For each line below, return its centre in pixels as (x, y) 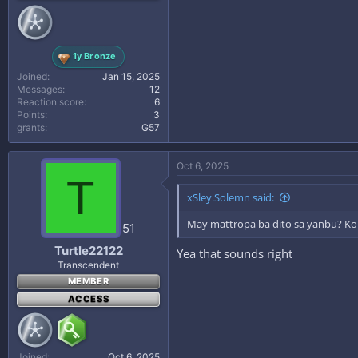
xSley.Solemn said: (231, 197)
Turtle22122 (88, 251)
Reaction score (50, 101)
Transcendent (88, 265)
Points (31, 114)
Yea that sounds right (235, 253)
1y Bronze (94, 56)
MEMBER (88, 281)
